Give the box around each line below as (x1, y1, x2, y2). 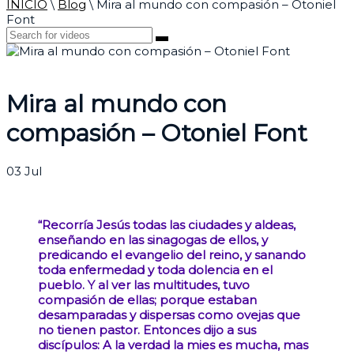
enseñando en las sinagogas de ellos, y (38, 232, 268, 248)
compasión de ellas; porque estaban (38, 292, 257, 308)
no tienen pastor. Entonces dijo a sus (38, 322, 256, 338)
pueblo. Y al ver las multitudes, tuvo (38, 277, 250, 293)
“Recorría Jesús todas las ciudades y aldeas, (38, 217, 296, 233)
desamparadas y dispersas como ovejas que (38, 307, 300, 323)
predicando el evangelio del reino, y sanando (38, 247, 306, 263)
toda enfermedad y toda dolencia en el (38, 262, 273, 278)
